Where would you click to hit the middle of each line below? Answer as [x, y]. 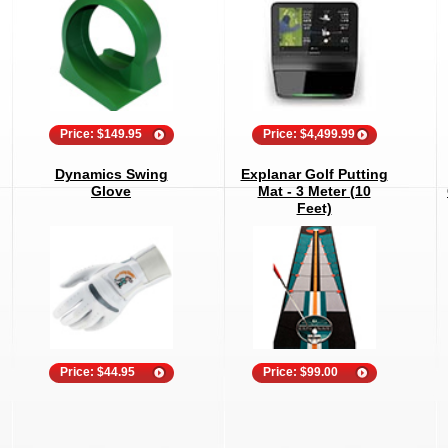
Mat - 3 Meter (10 [314, 191]
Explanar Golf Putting [314, 174]
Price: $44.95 [97, 372]
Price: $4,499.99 [308, 134]
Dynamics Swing [111, 174]
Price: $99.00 [300, 372]
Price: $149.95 [100, 134]
